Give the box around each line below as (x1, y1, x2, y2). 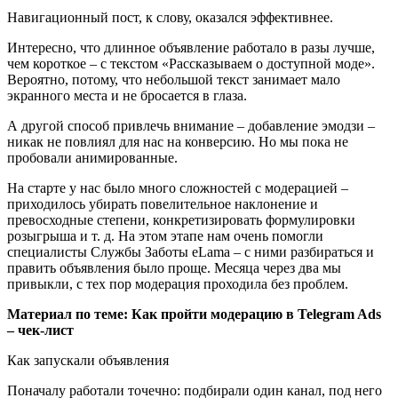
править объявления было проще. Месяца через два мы (7, 259, 341, 275)
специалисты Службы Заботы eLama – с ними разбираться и (7, 243, 374, 259)
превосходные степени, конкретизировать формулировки (7, 211, 355, 227)
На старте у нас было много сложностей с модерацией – (7, 179, 348, 195)
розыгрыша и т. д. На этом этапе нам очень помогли (7, 227, 323, 243)
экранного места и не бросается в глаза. (7, 87, 247, 103)
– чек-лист (7, 322, 74, 338)
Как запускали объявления (7, 352, 169, 368)
